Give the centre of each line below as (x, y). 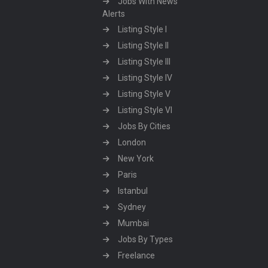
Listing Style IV (145, 78)
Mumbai (133, 223)
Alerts (114, 14)
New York (136, 159)
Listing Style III (144, 62)
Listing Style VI (145, 110)
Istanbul (133, 191)
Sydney (132, 207)
